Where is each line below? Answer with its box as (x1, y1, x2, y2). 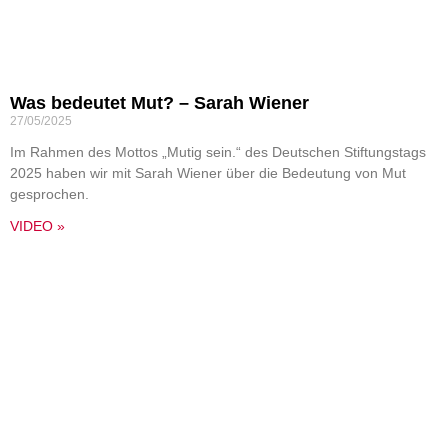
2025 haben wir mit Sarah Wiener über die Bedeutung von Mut (10, 165, 406, 181)
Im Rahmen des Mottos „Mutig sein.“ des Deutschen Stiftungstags (10, 144, 426, 160)
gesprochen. (10, 186, 89, 202)
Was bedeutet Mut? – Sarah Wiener (10, 93, 309, 113)
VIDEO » (10, 218, 65, 234)
